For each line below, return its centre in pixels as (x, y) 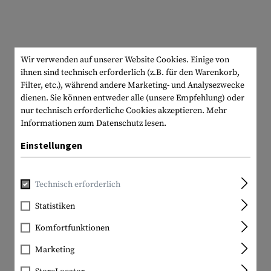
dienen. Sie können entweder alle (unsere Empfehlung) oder (132, 98)
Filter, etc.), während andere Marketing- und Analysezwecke (132, 85)
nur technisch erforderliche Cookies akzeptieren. (113, 110)
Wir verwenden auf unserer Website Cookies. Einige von (125, 60)
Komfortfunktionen (72, 228)
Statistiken (55, 206)
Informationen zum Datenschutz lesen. (93, 123)
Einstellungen (51, 145)
